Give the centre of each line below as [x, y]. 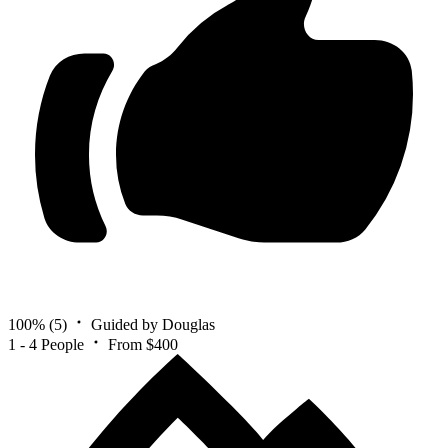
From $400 [143, 344]
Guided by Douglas [153, 324]
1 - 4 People [46, 344]
